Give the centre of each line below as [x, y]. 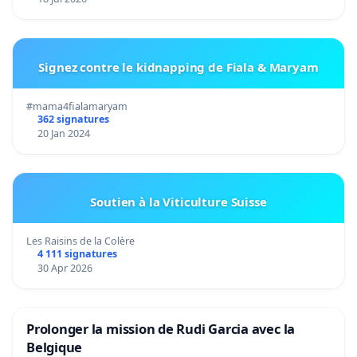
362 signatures [73, 119]
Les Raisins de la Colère [80, 241]
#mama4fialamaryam [77, 106]
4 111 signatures [77, 253]
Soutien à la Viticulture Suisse [178, 201]
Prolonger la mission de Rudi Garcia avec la [161, 328]
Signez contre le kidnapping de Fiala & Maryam [178, 67]
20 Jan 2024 [63, 133]
